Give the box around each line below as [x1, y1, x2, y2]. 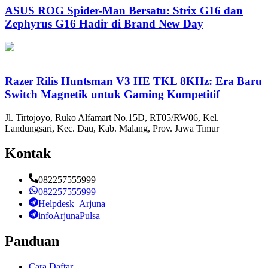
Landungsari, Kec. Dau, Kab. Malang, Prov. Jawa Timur [5, 123, 219, 133]
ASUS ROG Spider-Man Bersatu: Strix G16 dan [5, 4, 243, 17]
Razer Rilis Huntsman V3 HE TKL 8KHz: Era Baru [5, 74, 262, 87]
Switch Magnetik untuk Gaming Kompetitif [5, 87, 220, 100]
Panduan [5, 233, 59, 249]
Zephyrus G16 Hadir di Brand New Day [5, 17, 203, 31]
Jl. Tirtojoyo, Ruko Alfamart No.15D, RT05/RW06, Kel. [5, 112, 219, 123]
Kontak [5, 145, 51, 162]
